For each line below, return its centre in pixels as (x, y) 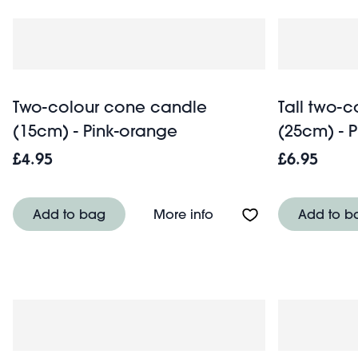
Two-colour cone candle (110, 106)
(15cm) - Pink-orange (95, 130)
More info (183, 213)
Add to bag (69, 213)
